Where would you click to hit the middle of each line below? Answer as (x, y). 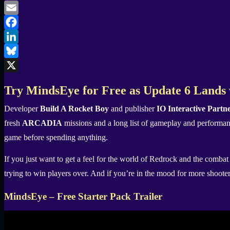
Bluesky (17, 65)
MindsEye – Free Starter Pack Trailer (83, 197)
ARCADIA (42, 123)
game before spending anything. (56, 138)
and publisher (133, 109)
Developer (22, 109)
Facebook (20, 36)
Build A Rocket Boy (74, 109)
